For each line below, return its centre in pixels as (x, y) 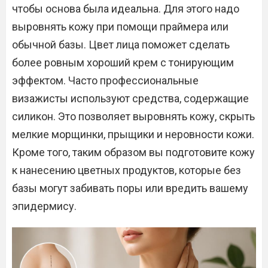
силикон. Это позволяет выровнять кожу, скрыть (133, 116)
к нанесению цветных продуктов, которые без (127, 170)
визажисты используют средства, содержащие (130, 98)
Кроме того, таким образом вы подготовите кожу (133, 152)
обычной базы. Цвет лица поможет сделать (121, 45)
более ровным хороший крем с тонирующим (123, 63)
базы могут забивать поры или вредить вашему (130, 188)
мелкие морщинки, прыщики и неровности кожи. (133, 134)
